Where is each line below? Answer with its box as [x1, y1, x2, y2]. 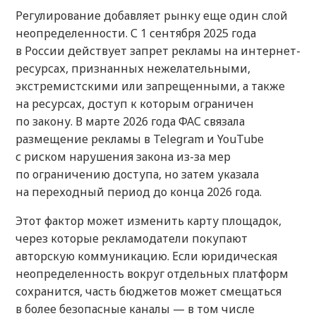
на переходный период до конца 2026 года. [16, 184, 262, 200]
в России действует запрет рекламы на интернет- [16, 43, 300, 59]
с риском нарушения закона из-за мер [16, 149, 231, 165]
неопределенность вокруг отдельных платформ [16, 266, 288, 282]
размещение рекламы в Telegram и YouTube [16, 131, 264, 147]
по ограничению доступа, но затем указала [16, 166, 259, 183]
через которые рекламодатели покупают [16, 231, 248, 247]
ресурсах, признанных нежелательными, [16, 61, 250, 77]
